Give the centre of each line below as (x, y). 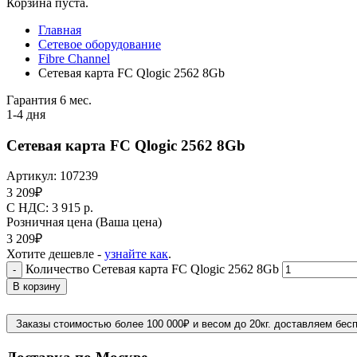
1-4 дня (26, 114)
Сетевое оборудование (100, 44)
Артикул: (33, 176)
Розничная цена (51, 222)
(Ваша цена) (129, 222)
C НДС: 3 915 (45, 208)
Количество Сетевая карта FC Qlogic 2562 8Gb (152, 269)
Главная (60, 30)
